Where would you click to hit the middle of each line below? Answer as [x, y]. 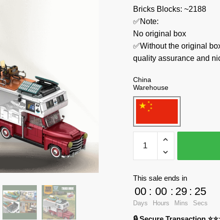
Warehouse [151, 87]
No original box [159, 34]
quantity [146, 198]
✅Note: [146, 21]
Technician [151, 149]
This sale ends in [160, 178]
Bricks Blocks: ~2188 [169, 9]
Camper [146, 186]
